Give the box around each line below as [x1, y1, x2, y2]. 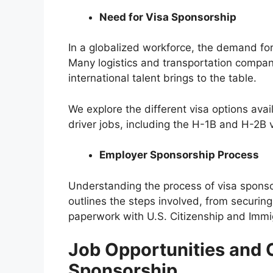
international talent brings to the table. [68, 72, 257, 85]
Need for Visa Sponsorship [99, 10, 236, 23]
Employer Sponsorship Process [99, 149, 259, 161]
